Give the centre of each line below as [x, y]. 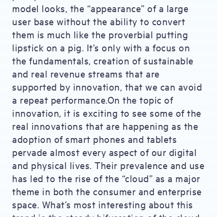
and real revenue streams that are [86, 73]
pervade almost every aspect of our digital [104, 152]
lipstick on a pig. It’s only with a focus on [101, 47]
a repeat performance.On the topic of [93, 100]
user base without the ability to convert [99, 21]
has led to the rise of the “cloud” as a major [106, 178]
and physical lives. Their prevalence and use [108, 165]
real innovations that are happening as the [105, 126]
